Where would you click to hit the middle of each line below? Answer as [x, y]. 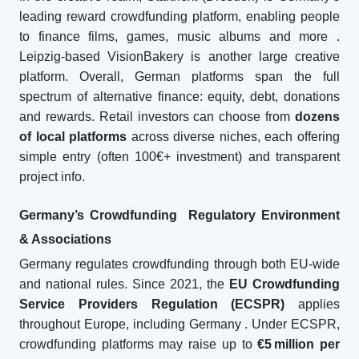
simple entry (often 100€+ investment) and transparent [179, 157]
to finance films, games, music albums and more [174, 36]
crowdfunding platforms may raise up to [139, 344]
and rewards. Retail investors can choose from [157, 117]
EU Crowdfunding [284, 284]
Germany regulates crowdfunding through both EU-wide [179, 264]
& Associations [65, 239]
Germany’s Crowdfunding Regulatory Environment [179, 215]
